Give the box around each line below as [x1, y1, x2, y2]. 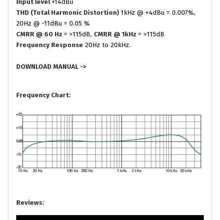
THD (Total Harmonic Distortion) [16, 9, 121, 17]
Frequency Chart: [16, 91, 71, 99]
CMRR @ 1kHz [94, 30, 138, 39]
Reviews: [16, 199, 44, 207]
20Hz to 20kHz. [83, 41, 131, 50]
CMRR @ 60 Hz [16, 30, 64, 39]
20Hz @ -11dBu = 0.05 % [16, 20, 90, 28]
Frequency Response [16, 41, 83, 50]
